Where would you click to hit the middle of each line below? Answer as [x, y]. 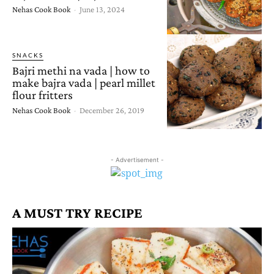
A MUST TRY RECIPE [77, 213]
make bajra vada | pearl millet [84, 82]
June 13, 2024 [102, 9]
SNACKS [28, 55]
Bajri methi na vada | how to [81, 70]
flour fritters [43, 94]
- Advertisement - [137, 160]
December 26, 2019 [112, 110]
